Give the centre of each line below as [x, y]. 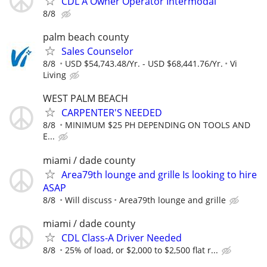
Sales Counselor [97, 52]
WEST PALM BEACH [86, 99]
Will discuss [89, 200]
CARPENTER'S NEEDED [112, 113]
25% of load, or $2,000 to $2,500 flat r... [142, 250]
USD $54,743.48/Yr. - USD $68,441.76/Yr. [144, 64]
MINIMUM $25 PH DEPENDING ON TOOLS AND [158, 125]
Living [55, 75]
